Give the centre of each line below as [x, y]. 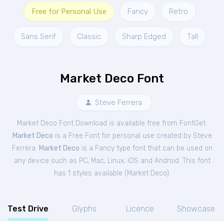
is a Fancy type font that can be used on [146, 148]
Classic [89, 36]
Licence [140, 209]
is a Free [69, 136]
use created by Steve [177, 136]
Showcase [196, 209]
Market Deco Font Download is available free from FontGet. [112, 123]
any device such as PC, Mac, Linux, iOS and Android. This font [112, 161]
